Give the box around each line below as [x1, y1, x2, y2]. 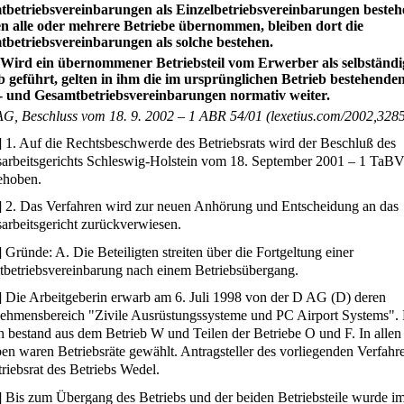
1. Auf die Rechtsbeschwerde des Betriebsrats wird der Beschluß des [2, 134, 397, 151]
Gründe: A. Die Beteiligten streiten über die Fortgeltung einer [2, 243, 354, 260]
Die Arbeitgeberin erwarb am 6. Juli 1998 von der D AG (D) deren [2, 289, 387, 306]
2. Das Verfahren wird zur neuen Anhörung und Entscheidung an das [2, 198, 399, 215]
